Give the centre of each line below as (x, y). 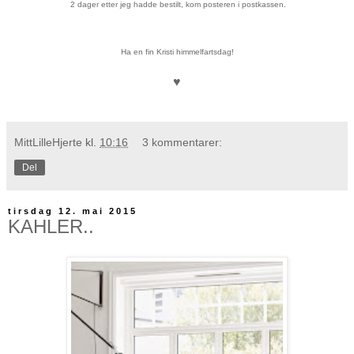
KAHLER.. (51, 227)
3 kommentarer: (183, 143)
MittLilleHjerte (48, 143)
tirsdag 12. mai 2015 (73, 211)
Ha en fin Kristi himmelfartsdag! (177, 52)
